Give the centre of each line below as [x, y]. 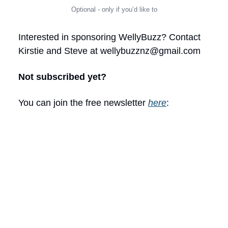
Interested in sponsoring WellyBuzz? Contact [109, 37]
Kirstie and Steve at [59, 51]
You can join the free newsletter [83, 103]
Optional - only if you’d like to [114, 9]
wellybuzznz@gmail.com [150, 51]
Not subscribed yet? [62, 77]
